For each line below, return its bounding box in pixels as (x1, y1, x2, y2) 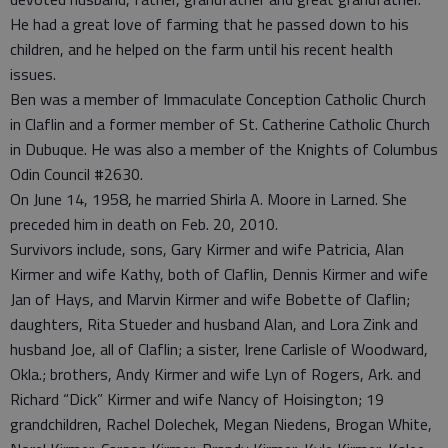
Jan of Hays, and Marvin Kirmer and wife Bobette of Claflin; (10, 287, 410, 311)
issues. (10, 62, 56, 86)
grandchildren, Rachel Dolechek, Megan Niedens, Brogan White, (10, 412, 432, 436)
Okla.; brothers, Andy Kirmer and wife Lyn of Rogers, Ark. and (10, 362, 421, 386)
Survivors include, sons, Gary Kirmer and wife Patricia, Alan (10, 237, 404, 261)
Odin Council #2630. (10, 162, 143, 186)
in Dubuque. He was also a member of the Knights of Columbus (10, 137, 438, 161)
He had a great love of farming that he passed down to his (10, 12, 409, 36)
